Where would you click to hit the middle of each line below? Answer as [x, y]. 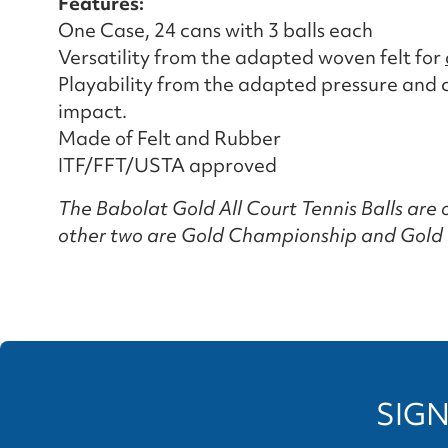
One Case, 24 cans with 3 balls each [215, 29]
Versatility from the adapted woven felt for [251, 56]
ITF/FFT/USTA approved [167, 164]
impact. [92, 110]
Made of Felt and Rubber [169, 137]
